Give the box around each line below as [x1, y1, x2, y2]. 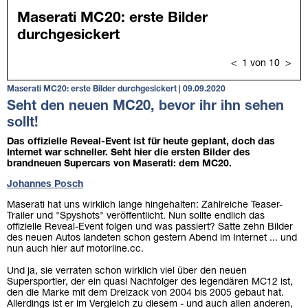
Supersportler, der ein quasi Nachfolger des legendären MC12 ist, [7, 277, 293, 287]
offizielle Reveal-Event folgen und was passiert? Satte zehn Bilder [7, 222, 293, 232]
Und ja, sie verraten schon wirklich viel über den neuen [7, 266, 247, 276]
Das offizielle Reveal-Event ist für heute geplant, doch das [7, 137, 275, 146]
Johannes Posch [7, 179, 83, 189]
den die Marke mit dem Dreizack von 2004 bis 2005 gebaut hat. [7, 288, 284, 298]
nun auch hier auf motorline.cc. [7, 244, 144, 254]
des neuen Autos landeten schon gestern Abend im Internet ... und [7, 233, 297, 243]
